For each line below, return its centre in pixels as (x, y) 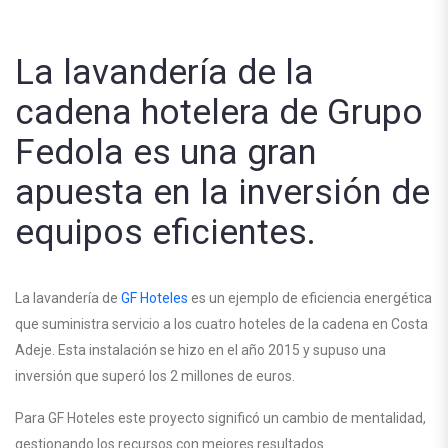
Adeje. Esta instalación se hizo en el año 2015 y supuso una (200, 350)
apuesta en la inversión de (222, 192)
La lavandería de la (164, 72)
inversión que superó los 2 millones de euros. (155, 376)
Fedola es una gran (166, 152)
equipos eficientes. (165, 232)
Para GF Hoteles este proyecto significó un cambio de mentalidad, (220, 418)
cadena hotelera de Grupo (219, 112)
